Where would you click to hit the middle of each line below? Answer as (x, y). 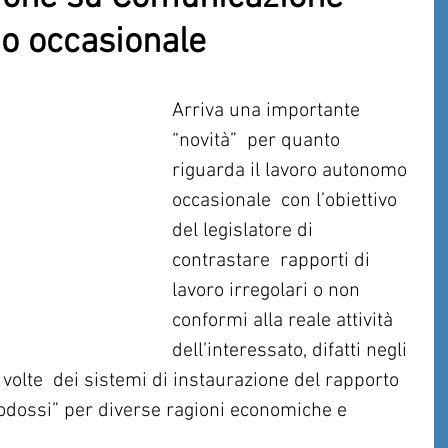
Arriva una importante (268, 111)
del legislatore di (245, 231)
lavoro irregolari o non (271, 291)
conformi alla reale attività (285, 321)
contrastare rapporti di (273, 261)
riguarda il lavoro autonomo (292, 171)
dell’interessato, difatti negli (292, 351)
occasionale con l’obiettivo (287, 201)
